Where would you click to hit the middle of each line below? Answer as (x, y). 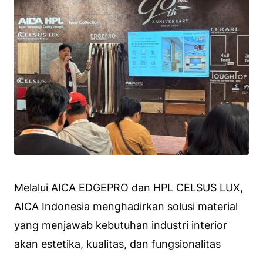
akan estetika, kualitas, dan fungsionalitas (117, 244)
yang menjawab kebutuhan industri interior (121, 225)
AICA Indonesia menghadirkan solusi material (126, 206)
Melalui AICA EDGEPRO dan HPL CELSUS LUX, (129, 187)
